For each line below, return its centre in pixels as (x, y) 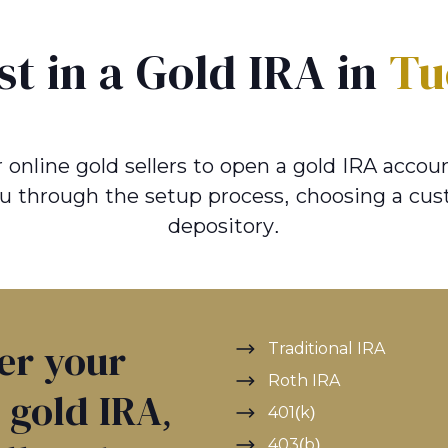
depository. (224, 226)
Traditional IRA (326, 348)
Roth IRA (304, 380)
